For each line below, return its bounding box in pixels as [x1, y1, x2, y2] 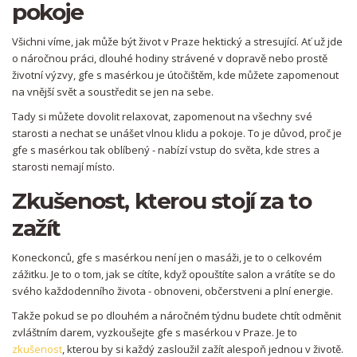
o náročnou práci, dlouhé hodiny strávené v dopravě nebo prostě [12, 51, 328, 66]
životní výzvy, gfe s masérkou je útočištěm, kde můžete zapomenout [12, 68, 339, 83]
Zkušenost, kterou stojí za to [12, 187, 312, 215]
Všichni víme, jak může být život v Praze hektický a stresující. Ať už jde [12, 34, 343, 49]
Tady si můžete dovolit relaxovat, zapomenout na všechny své [12, 109, 312, 124]
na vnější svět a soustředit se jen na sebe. [12, 84, 214, 100]
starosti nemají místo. [12, 159, 115, 175]
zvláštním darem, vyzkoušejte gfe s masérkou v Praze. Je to [12, 325, 297, 340]
